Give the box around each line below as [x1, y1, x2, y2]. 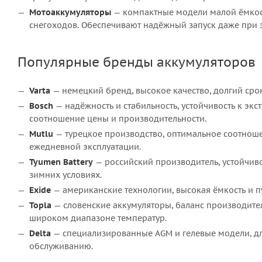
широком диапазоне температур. [29, 213, 167, 223]
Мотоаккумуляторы [29, 7, 111, 18]
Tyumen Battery [29, 157, 93, 167]
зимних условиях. [29, 170, 102, 180]
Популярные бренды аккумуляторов [18, 53, 256, 70]
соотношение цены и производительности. [29, 113, 206, 124]
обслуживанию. [29, 241, 93, 251]
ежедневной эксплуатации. [29, 142, 141, 152]
